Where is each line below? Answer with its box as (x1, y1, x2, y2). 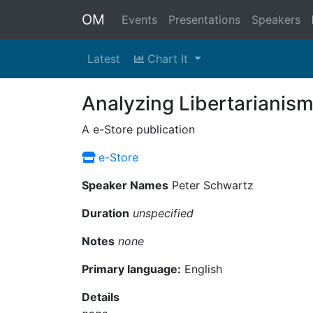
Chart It (144, 52, 191, 66)
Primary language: (82, 262, 181, 276)
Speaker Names (82, 178, 168, 192)
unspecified (133, 206, 194, 220)
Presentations (168, 13, 240, 27)
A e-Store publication (82, 122, 195, 136)
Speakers (252, 13, 300, 27)
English (181, 262, 222, 276)
